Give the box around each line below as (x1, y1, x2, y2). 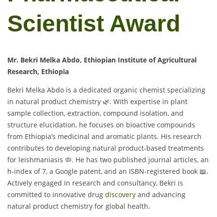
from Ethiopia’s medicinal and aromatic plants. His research (7, 131, 201, 141)
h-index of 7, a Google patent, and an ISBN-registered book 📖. (7, 166, 208, 176)
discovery (105, 189, 136, 199)
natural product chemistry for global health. (7, 201, 150, 211)
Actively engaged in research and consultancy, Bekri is (7, 178, 183, 187)
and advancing (136, 189, 186, 199)
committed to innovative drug (7, 189, 105, 199)
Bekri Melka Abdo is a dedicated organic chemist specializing (7, 85, 205, 94)
